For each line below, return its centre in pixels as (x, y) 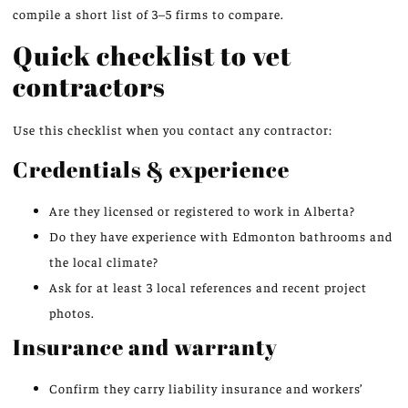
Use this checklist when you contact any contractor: (173, 129)
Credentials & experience (151, 169)
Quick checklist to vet (152, 55)
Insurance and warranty (145, 347)
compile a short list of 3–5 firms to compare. (148, 14)
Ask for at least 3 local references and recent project (208, 287)
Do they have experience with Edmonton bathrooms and (221, 236)
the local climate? (104, 262)
